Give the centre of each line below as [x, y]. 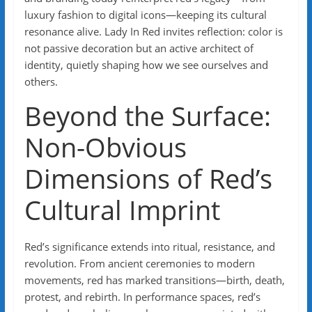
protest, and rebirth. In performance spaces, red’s [142, 297]
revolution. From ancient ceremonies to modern [139, 263]
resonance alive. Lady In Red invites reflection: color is [153, 31]
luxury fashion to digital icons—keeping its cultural [145, 15]
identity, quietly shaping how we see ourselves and [146, 65]
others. [41, 81]
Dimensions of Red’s [148, 178]
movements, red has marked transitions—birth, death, [154, 280]
